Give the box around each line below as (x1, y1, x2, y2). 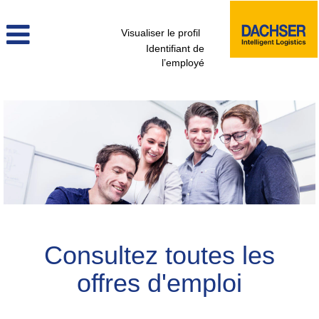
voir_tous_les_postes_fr (3, 80, 150, 95)
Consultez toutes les (44, 241, 275, 270)
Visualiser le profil (121, 27, 201, 38)
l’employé (162, 57, 204, 68)
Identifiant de (146, 43, 204, 54)
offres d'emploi (77, 268, 242, 298)
